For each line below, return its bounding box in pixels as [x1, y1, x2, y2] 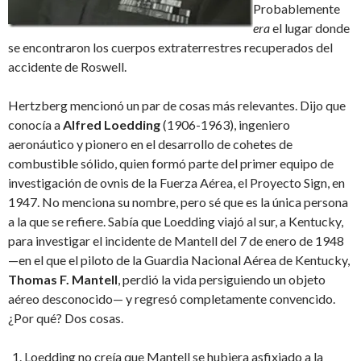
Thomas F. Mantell [8, 272, 118, 288]
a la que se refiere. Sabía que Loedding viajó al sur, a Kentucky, [8, 214, 343, 230]
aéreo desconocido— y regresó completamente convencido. [8, 291, 335, 307]
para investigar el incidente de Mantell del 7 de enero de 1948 [8, 233, 344, 249]
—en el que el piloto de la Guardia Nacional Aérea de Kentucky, [8, 252, 350, 268]
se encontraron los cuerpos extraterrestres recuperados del [8, 39, 333, 56]
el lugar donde [272, 20, 350, 36]
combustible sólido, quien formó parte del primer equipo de [8, 156, 334, 172]
